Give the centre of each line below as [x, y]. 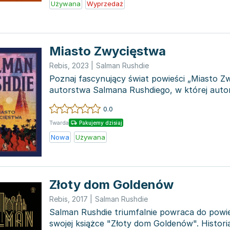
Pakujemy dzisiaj [101, 123]
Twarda [59, 123]
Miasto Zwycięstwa [108, 51]
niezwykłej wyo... [82, 101]
